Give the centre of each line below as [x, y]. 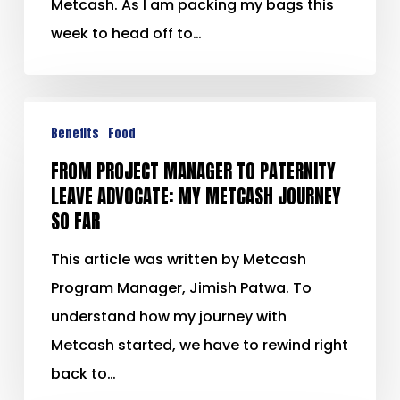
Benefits [75, 134]
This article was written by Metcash [178, 260]
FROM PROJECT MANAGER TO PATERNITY [193, 172]
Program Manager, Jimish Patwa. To [181, 288]
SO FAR [75, 222]
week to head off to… [126, 34]
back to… [83, 374]
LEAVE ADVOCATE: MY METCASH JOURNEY [196, 197]
